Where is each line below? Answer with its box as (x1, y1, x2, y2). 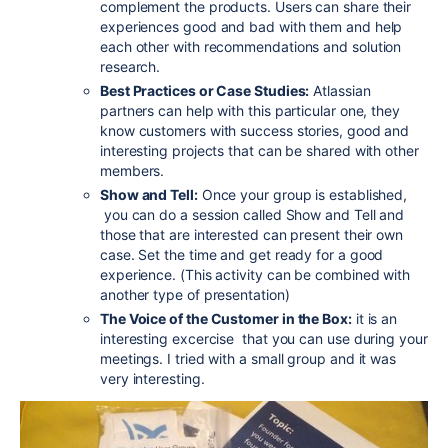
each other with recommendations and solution (100, 37, 402, 55)
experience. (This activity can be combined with (100, 265, 411, 283)
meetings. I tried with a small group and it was (100, 349, 397, 367)
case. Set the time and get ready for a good (100, 245, 384, 263)
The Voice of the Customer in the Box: (100, 309, 352, 327)
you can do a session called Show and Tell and (100, 205, 405, 223)
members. (100, 161, 165, 179)
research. (100, 57, 161, 75)
